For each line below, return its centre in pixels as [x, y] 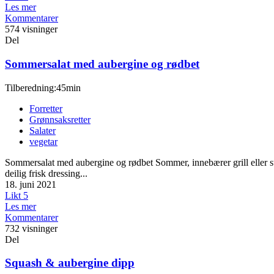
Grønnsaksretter [60, 119]
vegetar [43, 141]
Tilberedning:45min [43, 87]
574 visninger [31, 29]
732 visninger [31, 228]
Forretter [46, 108]
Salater [43, 130]
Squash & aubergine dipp [70, 263]
